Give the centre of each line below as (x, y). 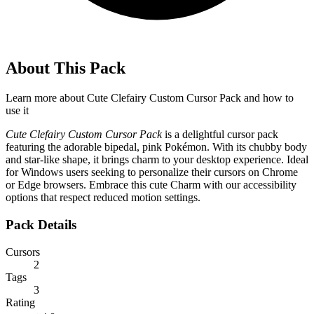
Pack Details (41, 225)
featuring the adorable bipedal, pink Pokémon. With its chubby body (156, 147)
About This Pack (66, 68)
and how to (267, 98)
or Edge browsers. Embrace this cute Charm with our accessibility (151, 185)
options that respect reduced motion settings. (103, 198)
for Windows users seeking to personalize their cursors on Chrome (152, 172)
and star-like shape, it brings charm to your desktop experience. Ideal (157, 160)
